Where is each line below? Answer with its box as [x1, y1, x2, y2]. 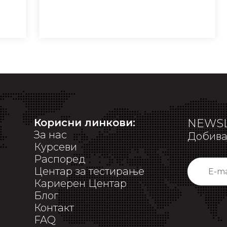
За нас [33, 129, 67, 141]
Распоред [33, 153, 86, 165]
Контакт [33, 202, 74, 214]
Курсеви [33, 141, 77, 153]
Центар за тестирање [33, 165, 144, 177]
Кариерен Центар [33, 177, 127, 190]
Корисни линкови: [33, 117, 135, 129]
